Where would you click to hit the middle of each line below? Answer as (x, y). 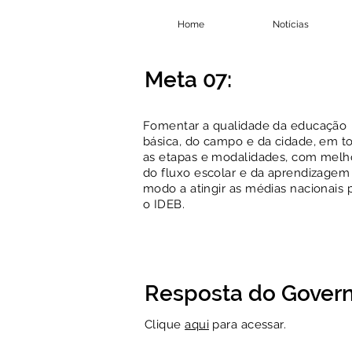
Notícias (290, 24)
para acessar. (247, 324)
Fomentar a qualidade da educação (245, 126)
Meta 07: (188, 80)
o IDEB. (164, 204)
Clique (165, 324)
